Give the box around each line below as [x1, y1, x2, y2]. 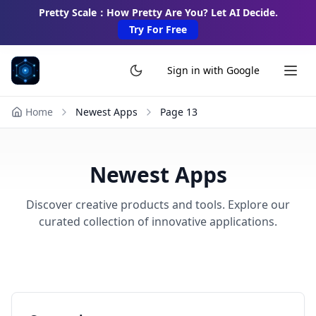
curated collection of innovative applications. [39, 214, 277, 229]
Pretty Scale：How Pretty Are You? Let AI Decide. [38, 6, 278, 19]
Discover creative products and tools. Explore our [26, 197, 290, 212]
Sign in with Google [167, 63, 260, 77]
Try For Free [129, 23, 187, 36]
